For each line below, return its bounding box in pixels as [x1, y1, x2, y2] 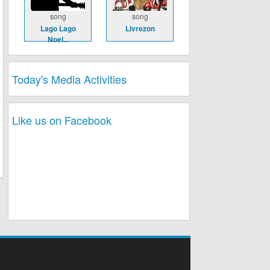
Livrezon [125, 23, 155, 34]
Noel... [47, 34, 69, 45]
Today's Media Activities [12, 71, 127, 87]
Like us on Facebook [12, 112, 111, 128]
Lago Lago [40, 23, 76, 34]
